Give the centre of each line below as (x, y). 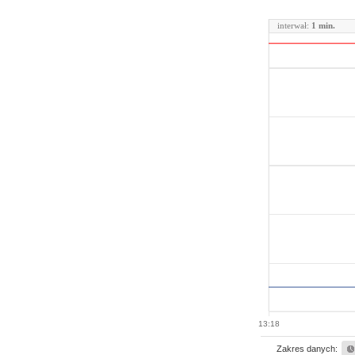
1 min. (323, 25)
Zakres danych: (307, 349)
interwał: (294, 25)
